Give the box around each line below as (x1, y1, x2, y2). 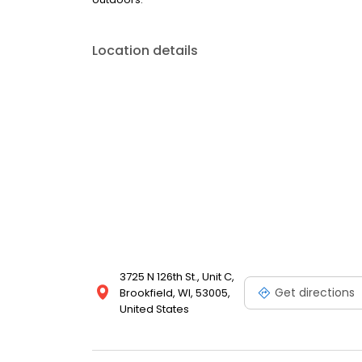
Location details (92, 41, 198, 61)
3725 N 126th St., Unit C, (120, 269, 234, 285)
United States (120, 301, 189, 318)
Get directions (275, 284, 355, 301)
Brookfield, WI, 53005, (120, 285, 230, 301)
